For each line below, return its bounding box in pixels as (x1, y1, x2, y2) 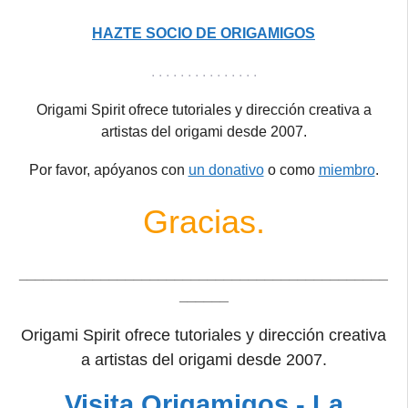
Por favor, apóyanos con (28, 161, 189, 178)
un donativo (188, 161, 264, 178)
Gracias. (142, 202, 265, 240)
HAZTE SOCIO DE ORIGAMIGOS (92, 25, 315, 41)
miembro (318, 161, 375, 178)
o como (263, 161, 319, 178)
